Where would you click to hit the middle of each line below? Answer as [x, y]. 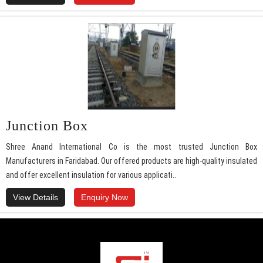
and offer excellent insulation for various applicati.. [91, 175]
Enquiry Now [104, 198]
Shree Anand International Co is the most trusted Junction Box [131, 147]
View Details [36, 198]
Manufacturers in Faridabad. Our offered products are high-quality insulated [131, 161]
